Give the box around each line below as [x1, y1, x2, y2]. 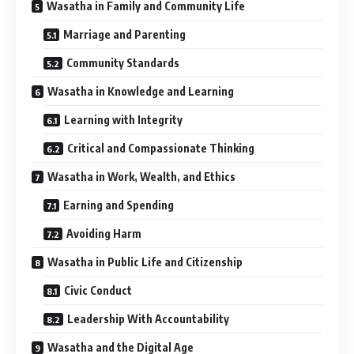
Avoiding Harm [66, 226, 141, 240]
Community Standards [66, 55, 179, 70]
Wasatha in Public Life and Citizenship [47, 254, 243, 269]
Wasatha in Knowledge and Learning [47, 84, 234, 98]
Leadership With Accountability [67, 311, 229, 326]
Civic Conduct [64, 283, 132, 297]
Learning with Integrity [64, 112, 183, 126]
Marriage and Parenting [63, 27, 186, 41]
